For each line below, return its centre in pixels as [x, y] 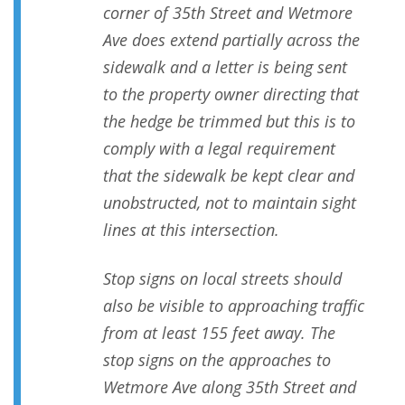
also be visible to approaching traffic [234, 306]
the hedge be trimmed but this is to [229, 122]
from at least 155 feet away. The [219, 333]
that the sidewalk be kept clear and [229, 176]
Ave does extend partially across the [231, 40]
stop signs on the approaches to [217, 360]
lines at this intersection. [191, 230]
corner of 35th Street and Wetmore [228, 13]
